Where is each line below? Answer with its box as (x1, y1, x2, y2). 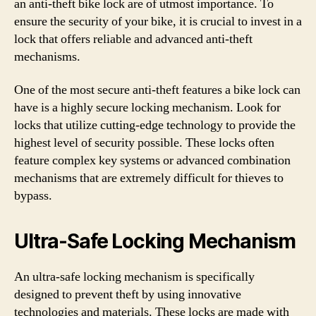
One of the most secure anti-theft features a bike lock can (14, 82, 300, 98)
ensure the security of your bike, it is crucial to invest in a (14, 13, 302, 30)
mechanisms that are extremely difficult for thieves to (14, 170, 284, 186)
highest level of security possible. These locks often (14, 135, 274, 151)
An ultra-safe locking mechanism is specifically (14, 269, 255, 285)
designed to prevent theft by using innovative (14, 286, 241, 303)
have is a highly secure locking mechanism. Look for (14, 99, 281, 116)
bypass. (14, 188, 52, 204)
